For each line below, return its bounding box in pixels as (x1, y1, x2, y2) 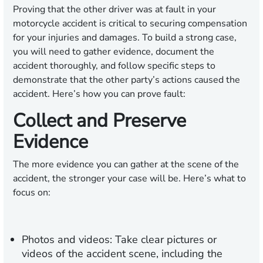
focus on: (13, 186, 50, 200)
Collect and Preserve (13, 108, 186, 134)
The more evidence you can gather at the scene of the (13, 158, 239, 171)
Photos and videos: (22, 232, 112, 247)
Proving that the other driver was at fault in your (13, 3, 216, 16)
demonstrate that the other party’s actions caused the (13, 73, 240, 87)
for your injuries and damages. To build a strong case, (13, 31, 237, 45)
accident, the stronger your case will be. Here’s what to (13, 172, 246, 186)
